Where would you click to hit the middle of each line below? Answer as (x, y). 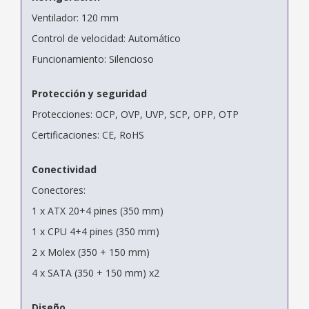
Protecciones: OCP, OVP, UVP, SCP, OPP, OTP (135, 114)
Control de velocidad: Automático (106, 38)
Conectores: (59, 190)
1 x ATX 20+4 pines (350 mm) (98, 210)
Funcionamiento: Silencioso (93, 59)
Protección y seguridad (89, 93)
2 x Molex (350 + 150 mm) (91, 252)
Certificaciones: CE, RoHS (88, 134)
